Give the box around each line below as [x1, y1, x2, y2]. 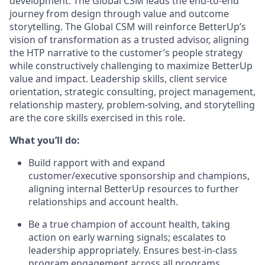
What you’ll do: [9, 134, 80, 147]
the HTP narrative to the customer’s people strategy [9, 46, 243, 59]
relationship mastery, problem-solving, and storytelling [9, 98, 255, 111]
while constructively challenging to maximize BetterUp [9, 59, 253, 72]
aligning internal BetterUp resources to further [28, 182, 239, 195]
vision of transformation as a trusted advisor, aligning [9, 33, 249, 46]
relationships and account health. [28, 195, 178, 208]
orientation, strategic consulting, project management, [9, 85, 256, 98]
